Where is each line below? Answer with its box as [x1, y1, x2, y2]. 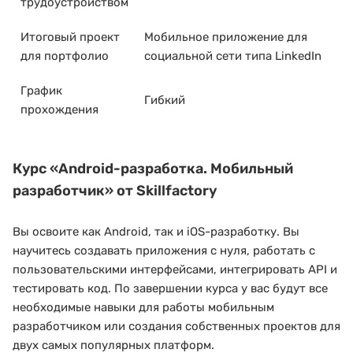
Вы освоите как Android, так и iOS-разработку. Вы [13, 225, 299, 240]
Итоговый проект [20, 29, 120, 44]
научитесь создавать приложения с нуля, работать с [13, 243, 315, 258]
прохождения [20, 102, 98, 117]
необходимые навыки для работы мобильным [13, 300, 274, 315]
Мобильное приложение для [144, 29, 307, 44]
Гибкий [144, 92, 185, 107]
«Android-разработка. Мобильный [50, 159, 293, 177]
